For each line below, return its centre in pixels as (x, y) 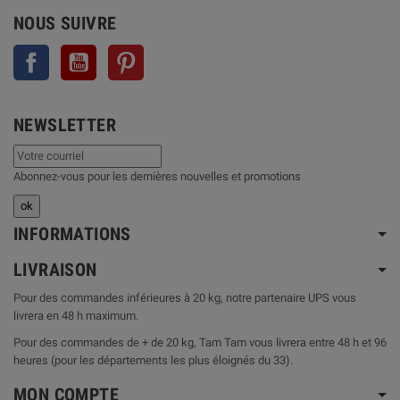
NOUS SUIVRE (65, 24)
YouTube (119, 54)
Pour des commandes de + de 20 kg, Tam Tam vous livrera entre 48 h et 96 (200, 343)
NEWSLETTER (65, 125)
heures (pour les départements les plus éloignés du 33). (153, 361)
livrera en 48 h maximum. (76, 316)
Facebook (74, 54)
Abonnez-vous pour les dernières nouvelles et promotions (157, 177)
